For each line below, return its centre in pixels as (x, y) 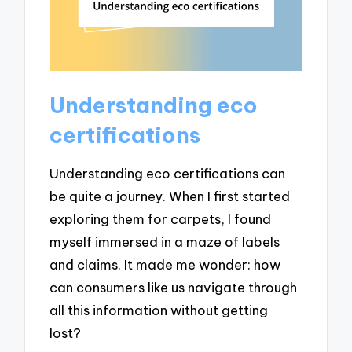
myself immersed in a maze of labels (165, 242)
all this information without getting (159, 310)
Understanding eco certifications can (168, 174)
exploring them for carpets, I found (161, 219)
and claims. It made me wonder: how (165, 265)
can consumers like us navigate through (174, 288)
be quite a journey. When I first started (170, 196)
